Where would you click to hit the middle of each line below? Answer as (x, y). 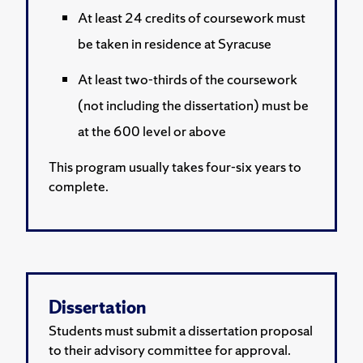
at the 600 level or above (152, 130)
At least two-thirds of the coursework (188, 79)
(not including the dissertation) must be (193, 105)
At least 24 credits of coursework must (192, 17)
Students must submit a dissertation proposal (181, 330)
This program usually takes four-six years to (175, 166)
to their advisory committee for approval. (170, 349)
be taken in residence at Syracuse (175, 43)
